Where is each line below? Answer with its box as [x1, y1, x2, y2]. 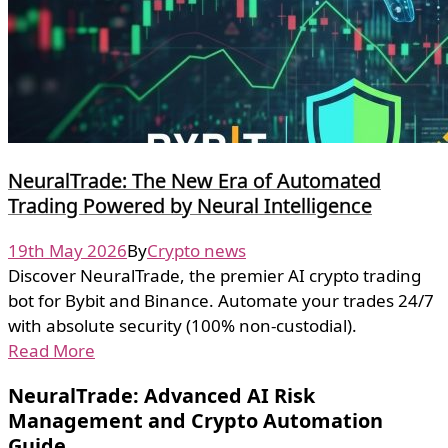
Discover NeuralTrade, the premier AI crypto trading [8, 264, 421, 288]
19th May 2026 [8, 239, 127, 263]
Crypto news [147, 239, 246, 263]
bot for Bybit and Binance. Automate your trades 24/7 [8, 289, 434, 313]
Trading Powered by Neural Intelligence [8, 192, 372, 220]
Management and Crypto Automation [8, 407, 383, 435]
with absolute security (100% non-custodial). [8, 314, 357, 338]
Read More [8, 339, 95, 363]
